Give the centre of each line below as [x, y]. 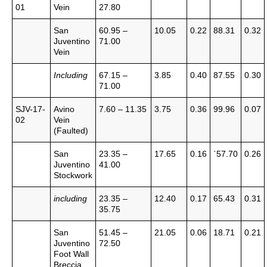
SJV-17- [30, 109]
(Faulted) [71, 131]
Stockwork [73, 175]
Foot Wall [71, 254]
